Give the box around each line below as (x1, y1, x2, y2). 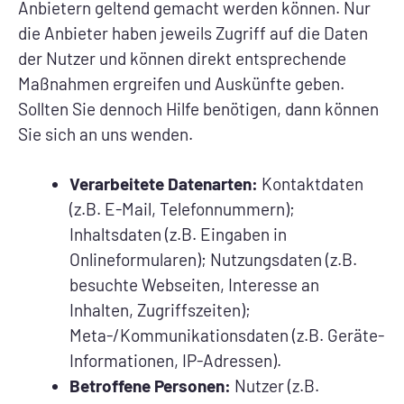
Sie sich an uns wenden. (18, 123, 193, 144)
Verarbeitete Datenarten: (69, 173, 258, 195)
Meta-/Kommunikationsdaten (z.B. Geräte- (69, 325, 384, 346)
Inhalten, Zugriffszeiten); (69, 299, 251, 321)
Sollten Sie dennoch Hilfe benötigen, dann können (18, 97, 379, 119)
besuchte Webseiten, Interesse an (69, 274, 319, 296)
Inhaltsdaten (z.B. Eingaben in (69, 224, 287, 245)
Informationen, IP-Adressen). (69, 350, 281, 372)
